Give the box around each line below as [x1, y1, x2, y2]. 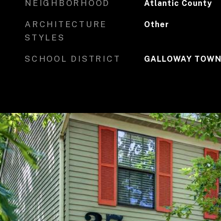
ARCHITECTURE [25, 19, 107, 29]
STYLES [25, 33, 65, 42]
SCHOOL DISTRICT [25, 54, 121, 64]
